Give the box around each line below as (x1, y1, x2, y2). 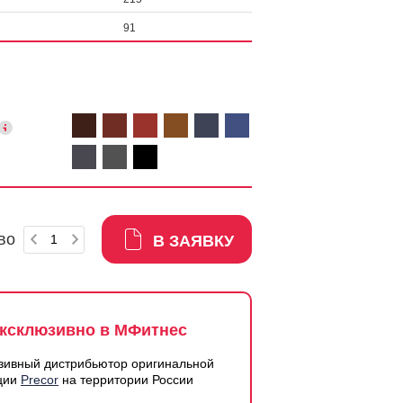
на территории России (58, 372, 193, 387)
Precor (21, 372, 58, 387)
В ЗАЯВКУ (153, 232, 234, 250)
